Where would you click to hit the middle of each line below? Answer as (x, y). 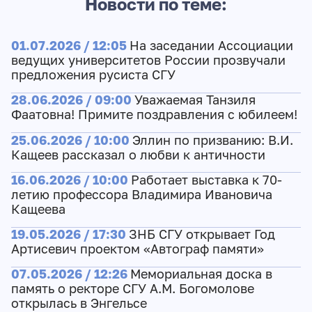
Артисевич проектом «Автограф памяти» (137, 249)
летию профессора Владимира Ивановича (141, 194)
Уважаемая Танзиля (195, 100)
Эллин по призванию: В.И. (212, 140)
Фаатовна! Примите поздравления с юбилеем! (154, 115)
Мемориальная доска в (201, 274)
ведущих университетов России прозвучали (148, 60)
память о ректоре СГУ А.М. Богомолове (132, 289)
